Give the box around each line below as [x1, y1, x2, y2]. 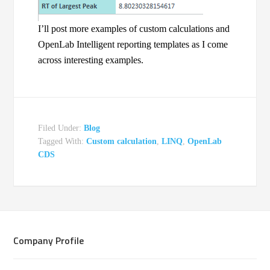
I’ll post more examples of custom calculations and [38, 24, 230, 34]
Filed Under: [38, 124, 84, 133]
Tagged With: [38, 137, 87, 146]
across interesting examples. [38, 55, 144, 66]
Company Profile [13, 233, 84, 248]
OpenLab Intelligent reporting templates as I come [38, 39, 228, 50]
